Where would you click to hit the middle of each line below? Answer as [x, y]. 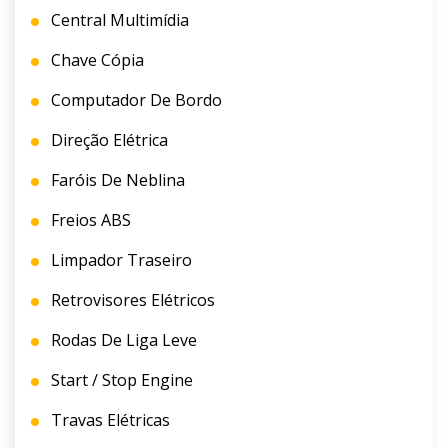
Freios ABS [89, 220]
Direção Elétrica [107, 140]
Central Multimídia [118, 20]
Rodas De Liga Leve [122, 340]
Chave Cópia [95, 60]
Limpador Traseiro [119, 260]
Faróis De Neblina [116, 180]
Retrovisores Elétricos [131, 300]
